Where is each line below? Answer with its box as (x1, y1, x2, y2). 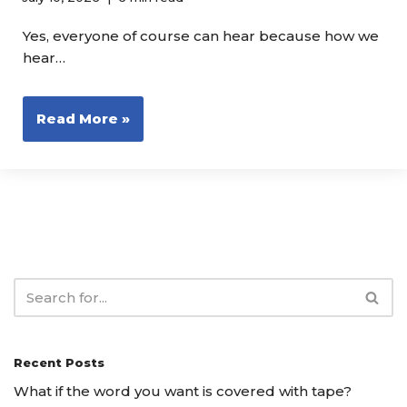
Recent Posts (14, 354, 104, 370)
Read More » (36, 109, 130, 127)
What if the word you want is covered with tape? (14, 382, 352, 400)
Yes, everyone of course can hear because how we (23, 26, 379, 45)
